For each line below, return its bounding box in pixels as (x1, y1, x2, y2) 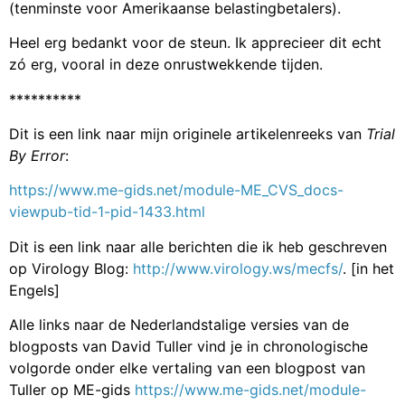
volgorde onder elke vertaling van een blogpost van (9, 359, 365, 378)
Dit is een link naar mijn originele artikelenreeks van (9, 124, 366, 143)
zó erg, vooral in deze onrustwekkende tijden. (9, 55, 323, 74)
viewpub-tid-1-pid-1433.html (9, 202, 205, 221)
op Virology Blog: (9, 259, 133, 278)
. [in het (343, 259, 394, 278)
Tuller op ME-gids (9, 381, 135, 400)
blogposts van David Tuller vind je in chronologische (9, 337, 368, 356)
